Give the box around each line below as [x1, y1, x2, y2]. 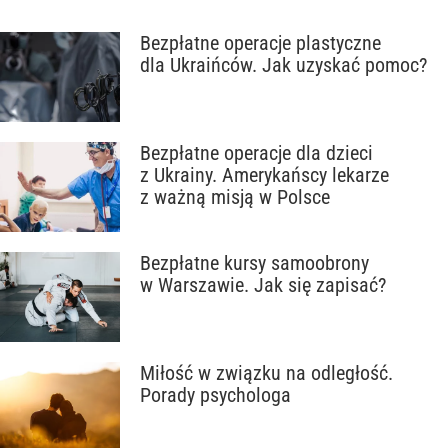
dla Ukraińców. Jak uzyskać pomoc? [140, 53, 427, 77]
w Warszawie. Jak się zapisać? [140, 273, 386, 297]
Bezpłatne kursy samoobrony [140, 251, 369, 275]
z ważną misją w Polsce [140, 185, 330, 209]
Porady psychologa [140, 383, 291, 407]
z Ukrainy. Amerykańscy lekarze [140, 163, 389, 187]
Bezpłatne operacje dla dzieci [140, 141, 373, 165]
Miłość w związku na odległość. [140, 361, 393, 385]
